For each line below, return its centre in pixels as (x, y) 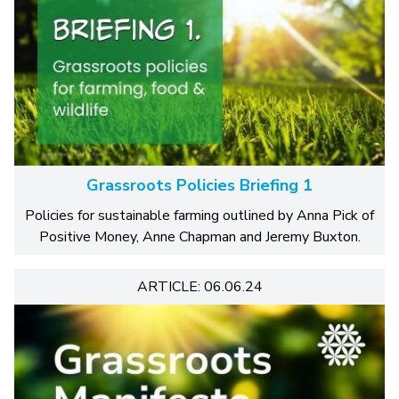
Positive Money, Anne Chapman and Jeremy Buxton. (199, 237)
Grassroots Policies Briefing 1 (199, 185)
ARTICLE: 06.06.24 (199, 287)
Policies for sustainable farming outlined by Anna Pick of (199, 216)
